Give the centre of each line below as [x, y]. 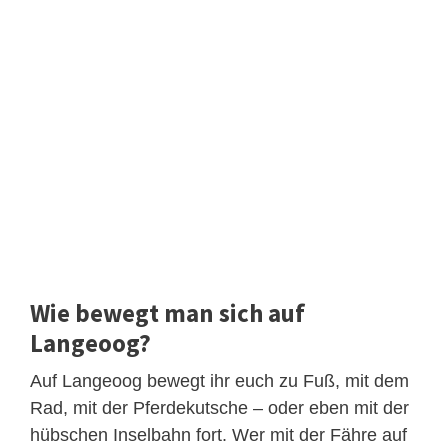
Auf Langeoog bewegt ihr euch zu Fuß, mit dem [219, 381]
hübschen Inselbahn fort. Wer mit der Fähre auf [218, 435]
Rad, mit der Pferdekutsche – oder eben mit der [219, 408]
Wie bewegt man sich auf [167, 313]
